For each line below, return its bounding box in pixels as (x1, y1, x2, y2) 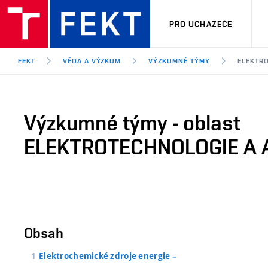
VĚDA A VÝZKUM (62, 57, 121, 65)
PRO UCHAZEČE (169, 19, 233, 29)
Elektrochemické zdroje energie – (39, 251, 176, 261)
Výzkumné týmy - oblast (24, 110, 240, 135)
